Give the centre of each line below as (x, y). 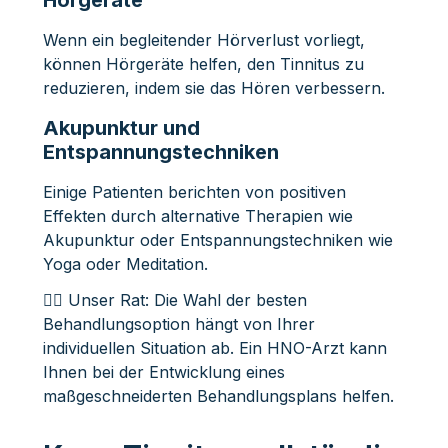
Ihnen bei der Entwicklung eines (163, 371)
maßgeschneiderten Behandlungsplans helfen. (218, 395)
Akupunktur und (121, 127)
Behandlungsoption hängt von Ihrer (178, 323)
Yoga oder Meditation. (125, 263)
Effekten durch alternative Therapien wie (197, 215)
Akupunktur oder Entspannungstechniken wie (217, 239)
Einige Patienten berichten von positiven (194, 191)
